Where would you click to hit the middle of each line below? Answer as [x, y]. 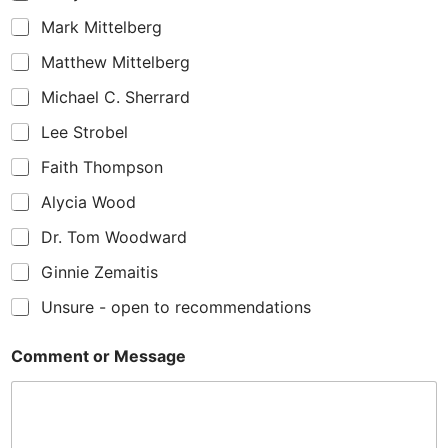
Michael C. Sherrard [115, 96]
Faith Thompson [102, 166]
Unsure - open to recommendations [176, 306]
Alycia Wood [88, 201]
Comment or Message [98, 355]
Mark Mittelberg [101, 26]
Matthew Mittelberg [115, 61]
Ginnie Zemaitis [99, 271]
